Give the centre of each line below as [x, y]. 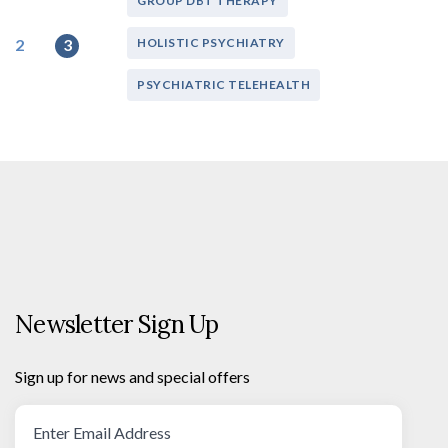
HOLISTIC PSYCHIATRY [211, 43]
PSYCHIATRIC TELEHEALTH [223, 85]
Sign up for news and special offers [133, 377]
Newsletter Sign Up [117, 325]
